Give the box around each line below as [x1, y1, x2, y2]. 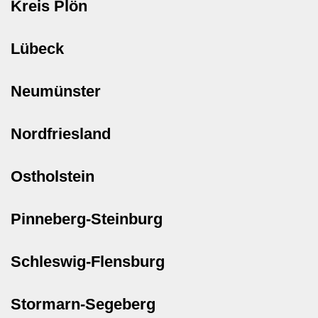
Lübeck [11, 39, 64, 57]
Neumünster [11, 82, 101, 100]
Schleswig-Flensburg [11, 252, 165, 270]
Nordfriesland [11, 124, 111, 143]
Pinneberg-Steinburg [11, 209, 163, 228]
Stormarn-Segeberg [11, 295, 155, 313]
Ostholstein [11, 167, 94, 185]
